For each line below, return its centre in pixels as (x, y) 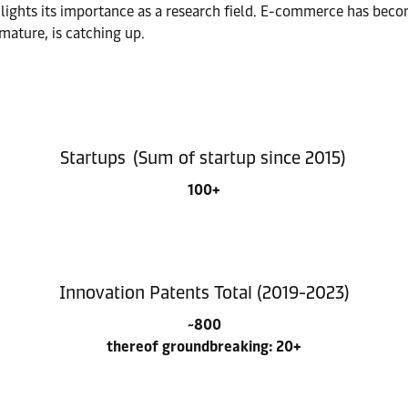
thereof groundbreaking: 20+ (204, 347)
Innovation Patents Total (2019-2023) (204, 292)
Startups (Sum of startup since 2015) (204, 158)
